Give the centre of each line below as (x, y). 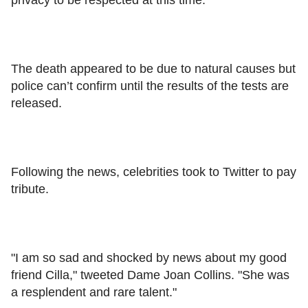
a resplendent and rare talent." (94, 292)
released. (36, 103)
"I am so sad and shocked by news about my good (149, 257)
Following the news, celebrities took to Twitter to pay (154, 172)
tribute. (30, 189)
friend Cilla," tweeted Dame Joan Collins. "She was (150, 275)
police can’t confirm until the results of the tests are (150, 86)
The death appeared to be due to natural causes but (153, 68)
